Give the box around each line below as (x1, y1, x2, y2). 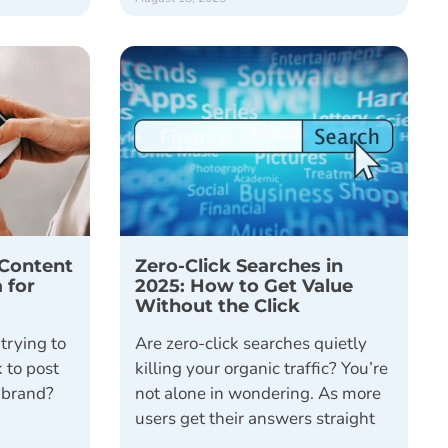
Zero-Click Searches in (134, 254, 343, 278)
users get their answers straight (134, 407, 375, 431)
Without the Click (134, 294, 300, 318)
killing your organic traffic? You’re (134, 357, 388, 381)
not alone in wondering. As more (134, 382, 381, 406)
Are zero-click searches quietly (134, 332, 367, 356)
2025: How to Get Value (134, 274, 353, 298)
